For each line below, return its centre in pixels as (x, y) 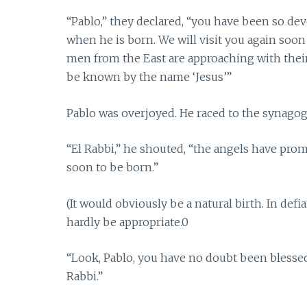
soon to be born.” (112, 168)
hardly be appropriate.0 (127, 222)
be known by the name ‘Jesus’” (149, 77)
